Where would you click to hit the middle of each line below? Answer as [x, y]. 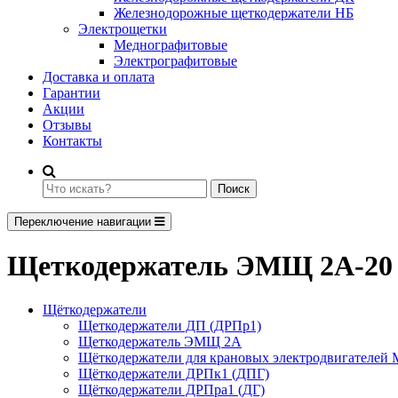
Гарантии [72, 93]
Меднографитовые [171, 45]
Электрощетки [123, 29]
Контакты [72, 141]
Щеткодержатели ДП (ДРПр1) [170, 325]
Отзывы [67, 125]
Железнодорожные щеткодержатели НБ [234, 13]
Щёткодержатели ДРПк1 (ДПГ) [174, 373]
